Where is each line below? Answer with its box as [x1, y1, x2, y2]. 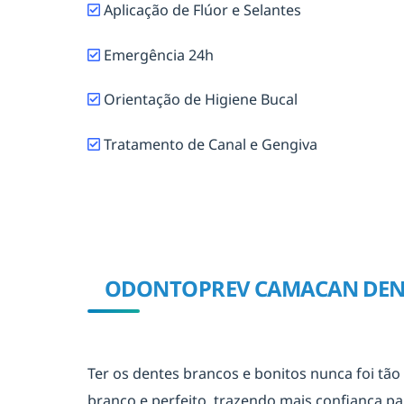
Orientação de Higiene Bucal [104, 89, 298, 110]
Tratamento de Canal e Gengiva [100, 133, 317, 154]
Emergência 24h [100, 44, 214, 65]
